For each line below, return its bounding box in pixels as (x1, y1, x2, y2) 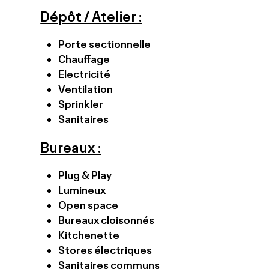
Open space (58, 199, 119, 211)
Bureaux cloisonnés (58, 214, 155, 226)
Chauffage (58, 53, 110, 65)
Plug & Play (58, 169, 112, 181)
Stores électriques (58, 244, 153, 256)
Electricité (58, 68, 111, 80)
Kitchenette (58, 229, 120, 241)
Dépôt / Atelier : (40, 8, 142, 25)
